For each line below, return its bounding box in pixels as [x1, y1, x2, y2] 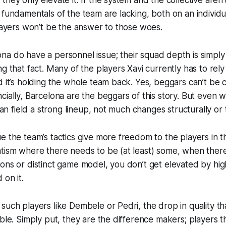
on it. [3, 173, 24, 183]
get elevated [149, 159, 199, 169]
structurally [167, 104, 212, 115]
